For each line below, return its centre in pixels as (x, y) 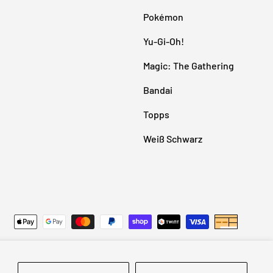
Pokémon (163, 17)
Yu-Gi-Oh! (164, 41)
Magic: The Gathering (189, 66)
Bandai (158, 90)
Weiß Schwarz (173, 139)
